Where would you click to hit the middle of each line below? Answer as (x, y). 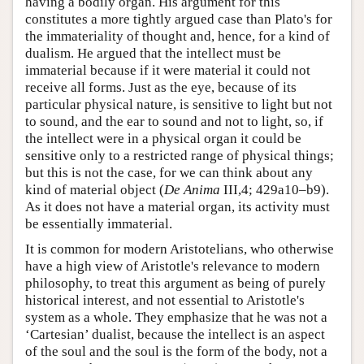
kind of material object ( (95, 189)
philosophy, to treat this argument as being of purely (175, 283)
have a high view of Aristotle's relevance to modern (173, 266)
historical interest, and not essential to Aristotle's (165, 300)
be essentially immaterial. (99, 223)
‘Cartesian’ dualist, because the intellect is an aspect (175, 334)
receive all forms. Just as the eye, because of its (161, 87)
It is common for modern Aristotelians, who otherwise (180, 249)
